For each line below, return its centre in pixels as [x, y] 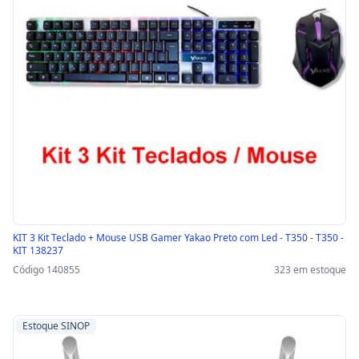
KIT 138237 [38, 251]
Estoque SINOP [56, 326]
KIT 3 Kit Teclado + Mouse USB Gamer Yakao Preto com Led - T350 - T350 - [178, 238]
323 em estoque [310, 270]
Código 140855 [46, 270]
